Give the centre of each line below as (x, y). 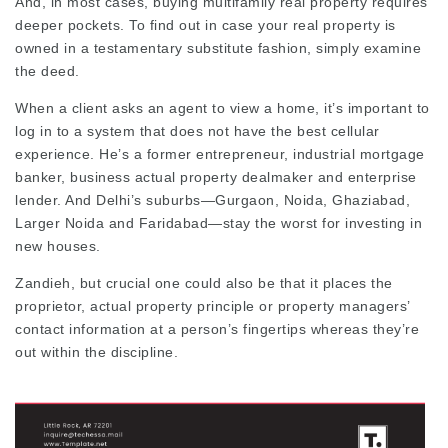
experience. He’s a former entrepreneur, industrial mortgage (220, 154)
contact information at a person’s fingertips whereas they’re (217, 329)
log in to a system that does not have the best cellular (197, 131)
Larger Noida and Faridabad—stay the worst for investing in (218, 223)
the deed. (47, 71)
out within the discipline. (96, 352)
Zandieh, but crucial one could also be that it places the (204, 283)
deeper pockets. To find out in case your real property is (205, 25)
